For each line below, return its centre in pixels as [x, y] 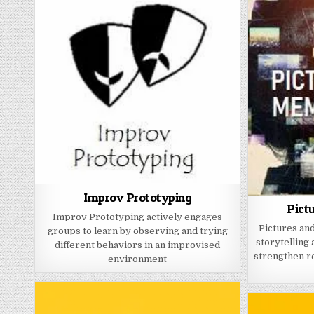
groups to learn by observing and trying [137, 231]
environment [138, 259]
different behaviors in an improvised [138, 245]
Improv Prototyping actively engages [138, 217]
